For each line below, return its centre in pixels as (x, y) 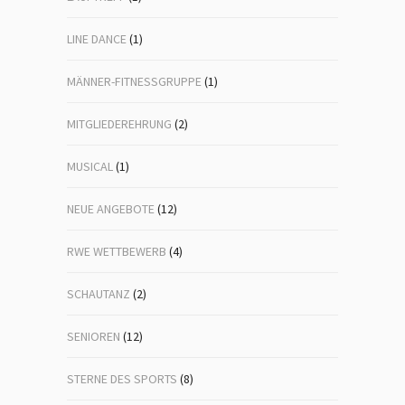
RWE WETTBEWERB (117, 251)
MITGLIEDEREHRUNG (119, 124)
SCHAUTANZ (99, 294)
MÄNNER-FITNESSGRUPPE (134, 81)
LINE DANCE (97, 39)
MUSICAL (90, 166)
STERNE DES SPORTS (122, 379)
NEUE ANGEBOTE (111, 209)
